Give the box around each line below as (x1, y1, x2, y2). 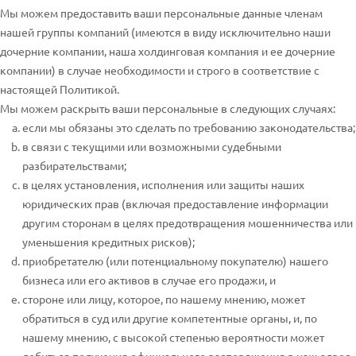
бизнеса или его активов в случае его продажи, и (22, 273, 276, 287)
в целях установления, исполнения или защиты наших (22, 177, 304, 192)
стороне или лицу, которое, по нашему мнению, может (22, 292, 305, 306)
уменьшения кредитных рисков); (22, 234, 195, 249)
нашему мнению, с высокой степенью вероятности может (22, 330, 324, 344)
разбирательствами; (22, 158, 126, 172)
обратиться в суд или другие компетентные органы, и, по (22, 311, 317, 325)
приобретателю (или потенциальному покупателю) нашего (22, 253, 328, 268)
